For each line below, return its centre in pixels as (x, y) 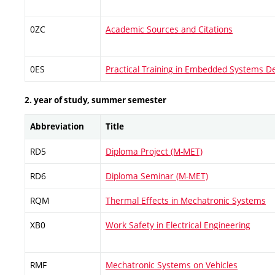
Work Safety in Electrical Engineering (178, 225)
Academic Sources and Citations (169, 29)
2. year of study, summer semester (95, 100)
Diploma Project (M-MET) (154, 151)
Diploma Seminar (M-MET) (157, 176)
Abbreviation (57, 126)
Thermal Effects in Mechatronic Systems (186, 200)
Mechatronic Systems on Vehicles (172, 265)
